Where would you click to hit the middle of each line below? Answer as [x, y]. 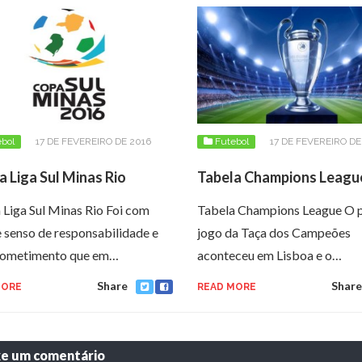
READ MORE [227, 286]
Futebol [232, 141]
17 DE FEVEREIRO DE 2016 [93, 141]
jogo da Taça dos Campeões [274, 232]
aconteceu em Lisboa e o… [269, 255]
